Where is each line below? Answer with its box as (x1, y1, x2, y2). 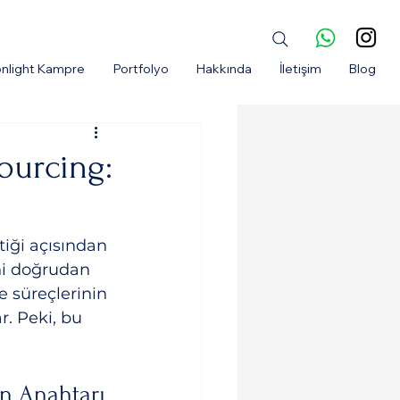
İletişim (279, 61, 321, 77)
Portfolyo (113, 61, 169, 77)
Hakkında (196, 61, 252, 77)
